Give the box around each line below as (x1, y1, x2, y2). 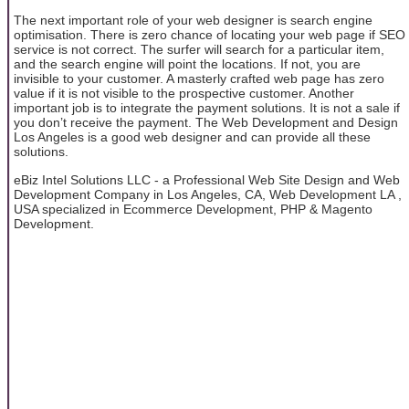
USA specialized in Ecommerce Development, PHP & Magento (14, 201, 372, 216)
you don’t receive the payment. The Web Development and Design (14, 115, 398, 131)
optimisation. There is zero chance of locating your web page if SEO (14, 27, 405, 43)
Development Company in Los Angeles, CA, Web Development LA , (14, 186, 402, 202)
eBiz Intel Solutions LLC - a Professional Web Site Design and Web (14, 172, 400, 187)
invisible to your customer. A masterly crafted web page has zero (14, 71, 384, 87)
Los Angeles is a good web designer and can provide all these (14, 130, 371, 145)
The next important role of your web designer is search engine (14, 13, 372, 28)
